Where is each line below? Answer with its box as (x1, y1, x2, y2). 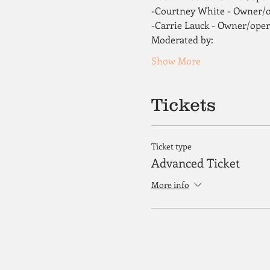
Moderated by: (151, 33, 216, 46)
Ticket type (151, 140, 192, 152)
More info (151, 178, 189, 190)
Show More (151, 54, 201, 67)
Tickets (151, 95, 216, 115)
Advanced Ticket (151, 154, 240, 171)
